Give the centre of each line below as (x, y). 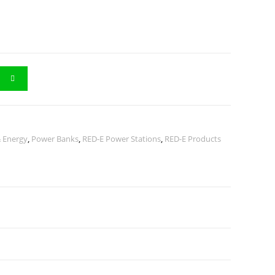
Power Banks (55, 139)
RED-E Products (193, 139)
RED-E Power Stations (122, 139)
